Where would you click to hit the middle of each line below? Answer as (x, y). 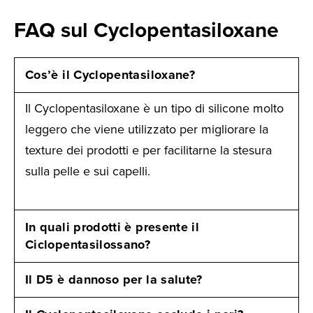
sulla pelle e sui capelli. (88, 172)
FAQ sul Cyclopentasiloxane (146, 30)
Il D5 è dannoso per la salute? (114, 279)
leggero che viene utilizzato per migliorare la (147, 130)
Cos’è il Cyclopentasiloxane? (110, 75)
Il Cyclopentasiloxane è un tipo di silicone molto (154, 109)
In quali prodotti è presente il (112, 227)
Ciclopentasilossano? (88, 244)
